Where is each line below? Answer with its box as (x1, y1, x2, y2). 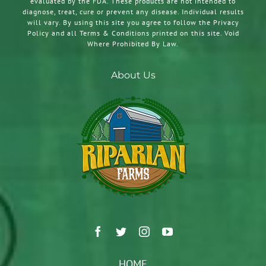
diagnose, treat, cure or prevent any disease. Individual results (22, 7, 244, 17)
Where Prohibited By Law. (87, 39, 179, 49)
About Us (110, 69, 156, 81)
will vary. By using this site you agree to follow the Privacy (27, 18, 239, 27)
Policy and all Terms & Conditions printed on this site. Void (27, 28, 239, 38)
